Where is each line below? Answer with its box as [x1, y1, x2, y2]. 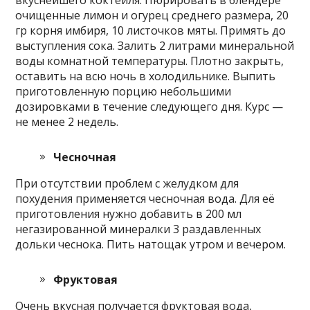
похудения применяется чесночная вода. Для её [15, 190, 275, 206]
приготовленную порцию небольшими [15, 83, 232, 99]
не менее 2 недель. [15, 113, 119, 129]
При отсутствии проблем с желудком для [15, 175, 239, 191]
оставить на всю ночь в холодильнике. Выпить [15, 68, 276, 84]
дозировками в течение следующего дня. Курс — [15, 98, 284, 114]
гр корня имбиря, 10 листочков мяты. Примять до [15, 22, 286, 38]
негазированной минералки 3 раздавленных [15, 221, 262, 237]
